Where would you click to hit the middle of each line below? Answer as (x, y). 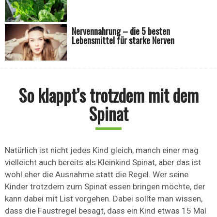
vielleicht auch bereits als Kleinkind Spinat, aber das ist (103, 163)
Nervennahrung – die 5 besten (121, 31)
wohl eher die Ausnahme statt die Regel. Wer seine (97, 175)
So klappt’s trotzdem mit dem (108, 95)
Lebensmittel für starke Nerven (123, 40)
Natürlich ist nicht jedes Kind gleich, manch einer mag (102, 150)
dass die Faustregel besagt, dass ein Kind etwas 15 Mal (106, 211)
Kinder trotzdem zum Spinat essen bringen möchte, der (105, 187)
